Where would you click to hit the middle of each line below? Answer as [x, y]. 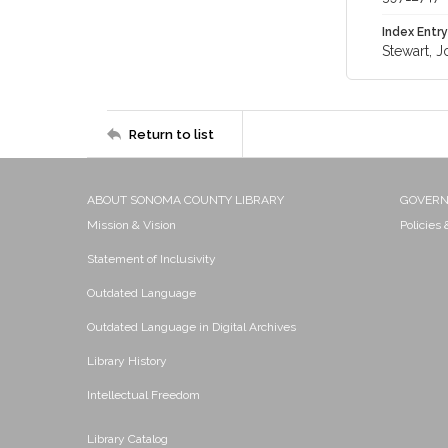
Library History [127, 361]
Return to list [171, 134]
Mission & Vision [131, 225]
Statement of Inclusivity [151, 259]
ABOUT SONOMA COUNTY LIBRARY [185, 200]
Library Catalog [127, 439]
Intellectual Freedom [143, 395]
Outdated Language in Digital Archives [191, 327]
